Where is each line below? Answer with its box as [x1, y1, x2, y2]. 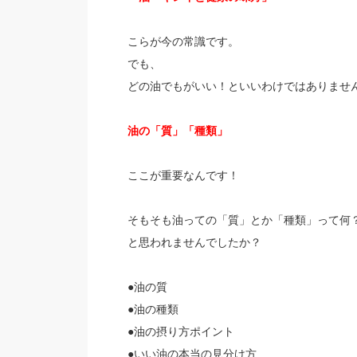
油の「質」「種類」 [127, 124, 228, 137]
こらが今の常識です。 [127, 35, 239, 48]
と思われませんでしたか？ [127, 236, 261, 249]
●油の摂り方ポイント [127, 325, 234, 338]
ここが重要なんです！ [127, 169, 239, 182]
